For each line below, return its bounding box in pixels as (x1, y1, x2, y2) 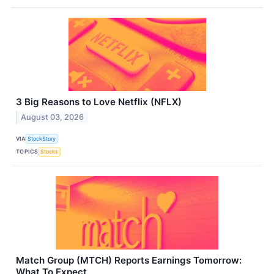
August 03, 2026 (21, 113, 84, 122)
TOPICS (16, 147, 39, 155)
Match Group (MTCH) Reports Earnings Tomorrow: (16, 254, 242, 267)
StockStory (28, 135, 56, 142)
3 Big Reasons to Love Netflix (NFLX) (16, 95, 182, 108)
